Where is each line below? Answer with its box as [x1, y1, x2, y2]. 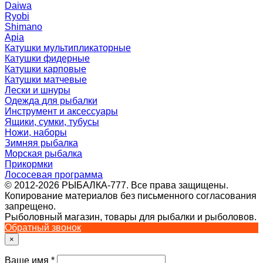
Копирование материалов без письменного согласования [5, 191, 257, 201]
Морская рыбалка [5, 149, 82, 159]
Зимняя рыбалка [5, 138, 78, 149]
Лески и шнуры [5, 85, 70, 96]
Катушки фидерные [5, 53, 90, 64]
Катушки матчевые [5, 75, 87, 85]
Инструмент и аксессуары [5, 106, 118, 117]
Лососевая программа [5, 170, 103, 180]
